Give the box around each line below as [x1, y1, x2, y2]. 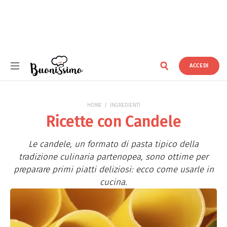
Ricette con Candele [46, 112, 181, 131]
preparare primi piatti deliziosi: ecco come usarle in [13, 164, 214, 175]
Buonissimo [30, 75, 58, 82]
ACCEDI [190, 62, 209, 69]
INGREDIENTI [109, 102, 140, 108]
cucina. [100, 177, 127, 187]
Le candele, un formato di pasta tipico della [28, 139, 199, 149]
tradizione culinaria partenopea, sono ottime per [19, 152, 208, 162]
